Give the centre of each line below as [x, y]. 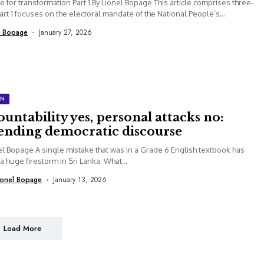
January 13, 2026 [80, 180]
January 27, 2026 [65, 32]
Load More [22, 229]
